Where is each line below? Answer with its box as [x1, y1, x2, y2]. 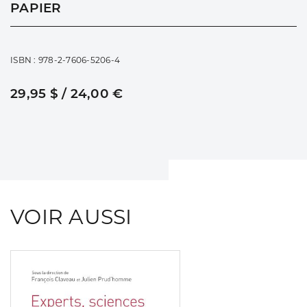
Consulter [180, 253, 232, 267]
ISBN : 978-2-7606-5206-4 [10, 54, 120, 65]
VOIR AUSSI [10, 204, 132, 230]
